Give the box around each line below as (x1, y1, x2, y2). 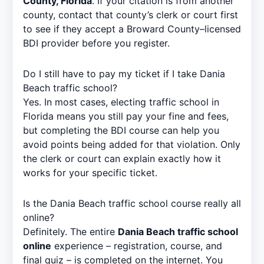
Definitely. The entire (23, 225, 118, 237)
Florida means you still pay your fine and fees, (23, 110, 229, 122)
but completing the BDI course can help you (23, 124, 219, 136)
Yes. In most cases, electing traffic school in (23, 95, 219, 108)
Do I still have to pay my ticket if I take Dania (23, 67, 225, 80)
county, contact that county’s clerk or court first (23, 8, 238, 21)
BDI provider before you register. (23, 37, 170, 49)
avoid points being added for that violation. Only (23, 138, 240, 150)
